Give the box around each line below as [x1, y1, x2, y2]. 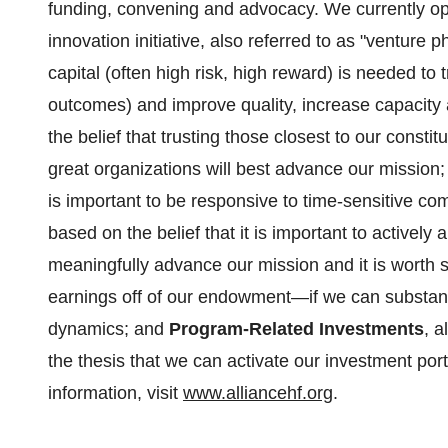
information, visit [48, 383, 183, 403]
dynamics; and [48, 319, 169, 339]
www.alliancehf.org [183, 383, 333, 403]
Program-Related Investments [169, 319, 424, 339]
